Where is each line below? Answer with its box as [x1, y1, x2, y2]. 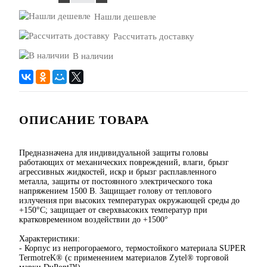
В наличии [73, 51, 113, 61]
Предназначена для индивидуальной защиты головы [19, 148, 208, 158]
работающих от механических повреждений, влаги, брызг [19, 158, 229, 167]
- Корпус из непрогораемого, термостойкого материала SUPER [19, 244, 246, 253]
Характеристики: [19, 234, 80, 244]
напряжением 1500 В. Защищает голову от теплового [19, 187, 212, 196]
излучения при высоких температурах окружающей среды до [19, 196, 240, 206]
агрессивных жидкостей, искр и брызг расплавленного [19, 167, 216, 177]
